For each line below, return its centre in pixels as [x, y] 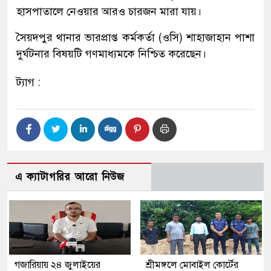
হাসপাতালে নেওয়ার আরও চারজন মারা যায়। [109, 11]
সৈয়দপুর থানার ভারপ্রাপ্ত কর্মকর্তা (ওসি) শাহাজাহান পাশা [135, 37]
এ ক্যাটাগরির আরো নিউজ [70, 177]
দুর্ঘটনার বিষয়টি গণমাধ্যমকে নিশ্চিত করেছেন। [111, 54]
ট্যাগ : [28, 82]
